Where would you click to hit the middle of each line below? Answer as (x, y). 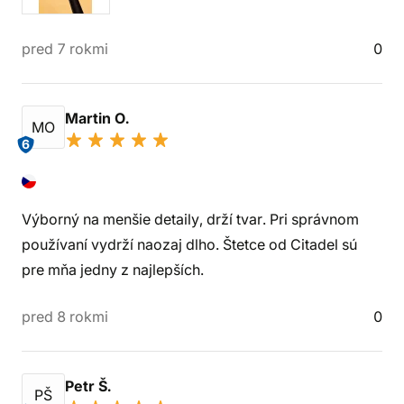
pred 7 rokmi (65, 49)
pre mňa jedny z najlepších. (113, 270)
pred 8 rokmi (65, 317)
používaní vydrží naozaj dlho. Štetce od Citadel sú (189, 244)
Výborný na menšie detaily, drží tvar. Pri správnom (190, 219)
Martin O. (99, 118)
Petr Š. (90, 386)
